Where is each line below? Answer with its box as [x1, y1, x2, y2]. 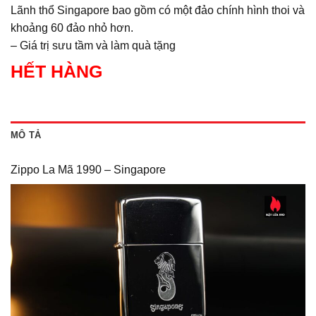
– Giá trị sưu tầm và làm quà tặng [11, 39, 176, 51]
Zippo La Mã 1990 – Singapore [11, 163, 166, 176]
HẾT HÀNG [11, 61, 102, 81]
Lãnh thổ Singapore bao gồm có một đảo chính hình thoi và [11, 4, 305, 16]
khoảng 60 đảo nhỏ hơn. [11, 21, 133, 34]
